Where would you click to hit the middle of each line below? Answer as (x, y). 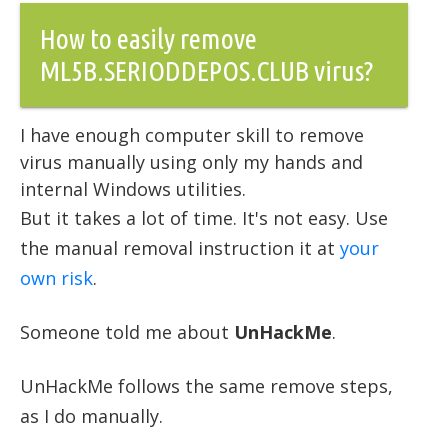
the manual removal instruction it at (180, 248)
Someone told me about (127, 332)
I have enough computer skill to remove (192, 135)
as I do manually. (91, 416)
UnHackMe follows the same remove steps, (206, 386)
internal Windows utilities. (133, 189)
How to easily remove (148, 39)
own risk (56, 278)
